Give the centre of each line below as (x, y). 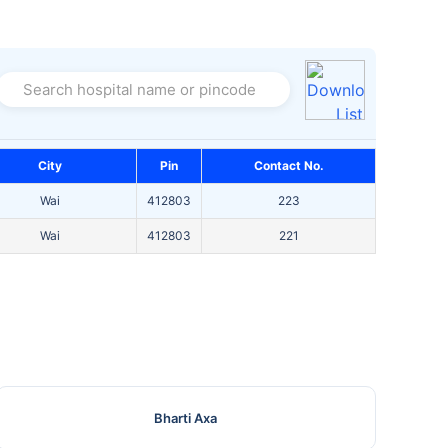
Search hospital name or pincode (145, 100)
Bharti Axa (186, 418)
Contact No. (288, 166)
